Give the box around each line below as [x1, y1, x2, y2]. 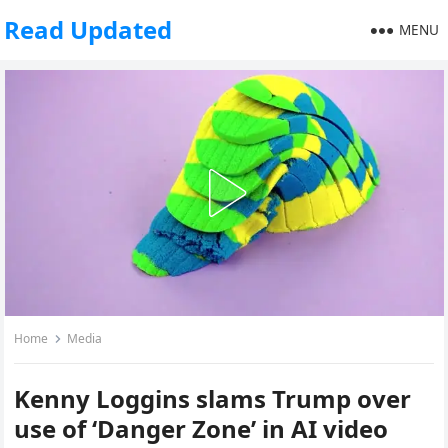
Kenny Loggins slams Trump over [14, 382, 412, 415]
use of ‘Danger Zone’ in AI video [14, 412, 389, 445]
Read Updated [4, 13, 173, 46]
